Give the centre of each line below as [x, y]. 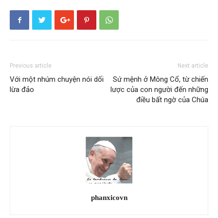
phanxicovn [109, 198]
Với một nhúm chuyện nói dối [57, 80]
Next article [193, 66]
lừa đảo [22, 90]
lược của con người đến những [159, 90]
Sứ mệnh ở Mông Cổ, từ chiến [161, 80]
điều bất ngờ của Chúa [172, 100]
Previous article [31, 66]
